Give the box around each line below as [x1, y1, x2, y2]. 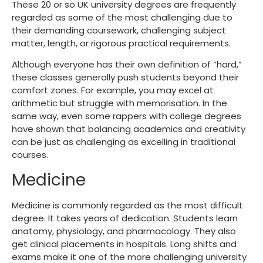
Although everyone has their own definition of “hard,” [12, 58, 242, 71]
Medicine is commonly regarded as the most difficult [12, 198, 243, 211]
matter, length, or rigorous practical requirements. [12, 36, 233, 49]
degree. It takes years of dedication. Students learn [12, 211, 238, 224]
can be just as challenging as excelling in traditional [12, 136, 235, 149]
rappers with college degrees [113, 110, 241, 123]
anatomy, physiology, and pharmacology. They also [12, 224, 236, 237]
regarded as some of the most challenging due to [12, 11, 232, 23]
